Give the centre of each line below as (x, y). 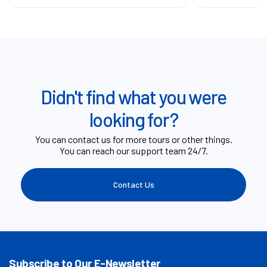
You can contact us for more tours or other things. (133, 139)
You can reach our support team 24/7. (133, 150)
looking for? (133, 119)
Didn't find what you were (133, 96)
